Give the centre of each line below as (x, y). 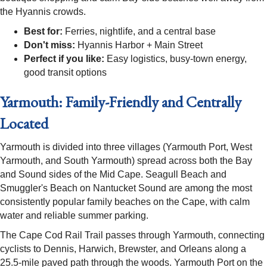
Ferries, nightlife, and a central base (139, 32)
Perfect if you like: (64, 59)
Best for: (43, 32)
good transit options (65, 73)
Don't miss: (49, 45)
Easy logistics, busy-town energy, (176, 59)
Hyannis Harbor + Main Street (139, 45)
